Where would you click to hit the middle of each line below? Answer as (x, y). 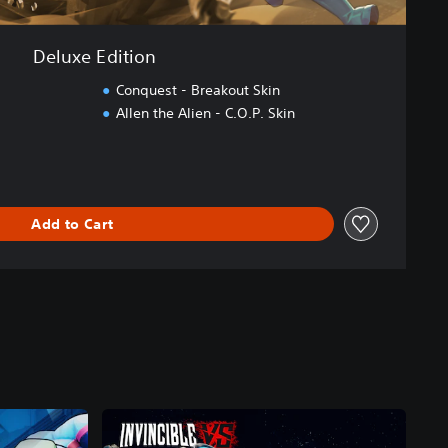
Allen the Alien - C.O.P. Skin (205, 113)
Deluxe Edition (94, 56)
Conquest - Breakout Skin (197, 90)
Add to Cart (72, 223)
